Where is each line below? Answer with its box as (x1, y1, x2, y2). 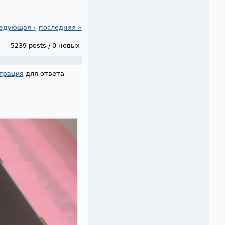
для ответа (23, 70, 64, 77)
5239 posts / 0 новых (11, 42, 80, 49)
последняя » (39, 24, 82, 31)
